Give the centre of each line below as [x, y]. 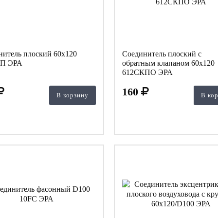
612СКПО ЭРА [147, 72]
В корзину [72, 95]
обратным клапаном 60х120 [168, 63]
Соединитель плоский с [162, 54]
